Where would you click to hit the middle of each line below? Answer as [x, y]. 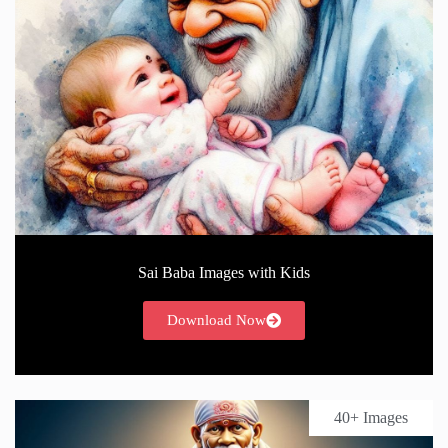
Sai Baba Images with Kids [224, 272]
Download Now [216, 319]
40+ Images [371, 417]
